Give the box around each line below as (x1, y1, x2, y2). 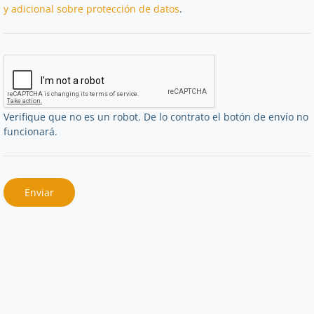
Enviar (25, 185, 54, 199)
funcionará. (4, 124, 57, 138)
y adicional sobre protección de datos (4, 1, 179, 15)
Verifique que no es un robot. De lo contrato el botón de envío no (4, 109, 308, 123)
